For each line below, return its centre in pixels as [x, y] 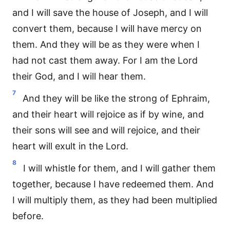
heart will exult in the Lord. [70, 146]
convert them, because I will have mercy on [107, 28]
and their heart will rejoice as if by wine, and [108, 114]
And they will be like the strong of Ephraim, [116, 98]
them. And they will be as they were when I [106, 44]
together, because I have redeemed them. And [113, 184]
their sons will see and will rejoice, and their [106, 130]
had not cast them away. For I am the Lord [105, 60]
